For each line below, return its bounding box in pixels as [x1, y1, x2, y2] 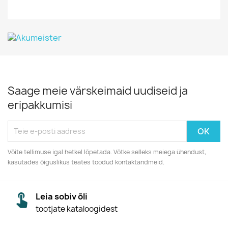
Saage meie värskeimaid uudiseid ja [8, 83, 188, 98]
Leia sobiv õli [36, 190, 88, 202]
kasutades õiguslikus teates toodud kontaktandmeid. [8, 157, 164, 166]
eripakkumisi [8, 97, 72, 112]
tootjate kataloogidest [36, 203, 118, 214]
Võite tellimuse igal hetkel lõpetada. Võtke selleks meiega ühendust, [8, 147, 206, 156]
